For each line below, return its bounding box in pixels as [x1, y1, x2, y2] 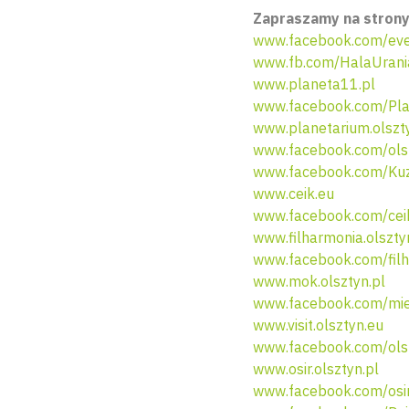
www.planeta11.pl [253, 75, 375, 93]
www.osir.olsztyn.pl [253, 360, 379, 378]
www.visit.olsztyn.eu [253, 316, 383, 334]
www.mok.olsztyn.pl [253, 272, 385, 290]
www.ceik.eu [253, 184, 334, 203]
